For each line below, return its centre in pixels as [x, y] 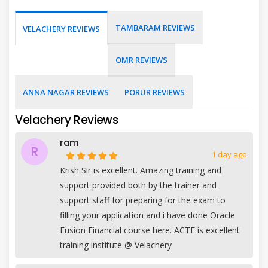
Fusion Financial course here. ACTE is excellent [150, 230]
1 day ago [229, 154]
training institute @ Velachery [116, 245]
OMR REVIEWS [141, 60]
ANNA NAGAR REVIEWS [66, 92]
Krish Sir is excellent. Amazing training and [141, 170]
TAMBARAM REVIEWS [155, 27]
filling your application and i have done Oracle [147, 215]
